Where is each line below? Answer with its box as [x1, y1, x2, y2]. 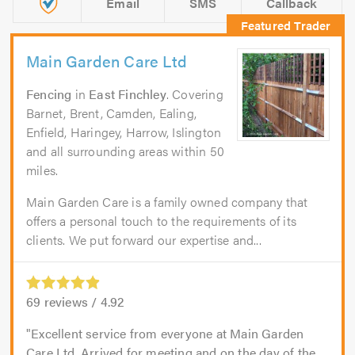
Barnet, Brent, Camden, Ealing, [26, 104, 197, 123]
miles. [26, 161, 59, 180]
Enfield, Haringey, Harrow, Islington [26, 123, 222, 142]
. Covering [166, 85, 223, 104]
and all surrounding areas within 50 [26, 142, 224, 161]
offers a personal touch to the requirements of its [26, 212, 297, 231]
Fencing [26, 85, 72, 104]
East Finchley [89, 85, 166, 104]
